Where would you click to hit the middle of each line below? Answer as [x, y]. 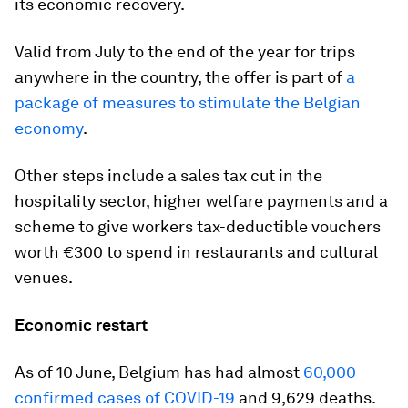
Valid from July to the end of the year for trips [185, 51]
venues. [44, 277]
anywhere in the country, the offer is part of [180, 77]
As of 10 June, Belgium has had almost [159, 372]
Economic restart [81, 325]
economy [49, 128]
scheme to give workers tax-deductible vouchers [198, 226]
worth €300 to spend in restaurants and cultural [196, 252]
